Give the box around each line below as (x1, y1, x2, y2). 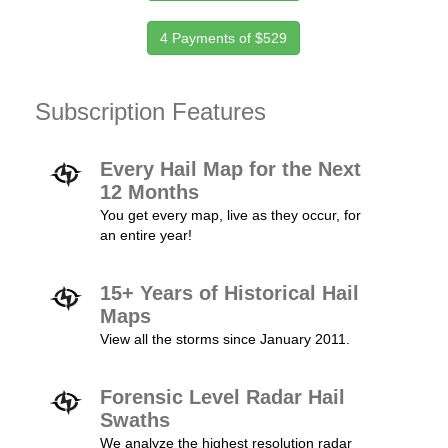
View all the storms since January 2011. (100, 331, 350, 347)
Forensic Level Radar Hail (100, 386, 345, 408)
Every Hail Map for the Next (100, 158, 361, 180)
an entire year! (100, 227, 192, 243)
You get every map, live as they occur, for (100, 207, 361, 223)
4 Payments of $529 (160, 30, 288, 46)
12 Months (100, 181, 199, 203)
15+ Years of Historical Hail (100, 282, 359, 304)
